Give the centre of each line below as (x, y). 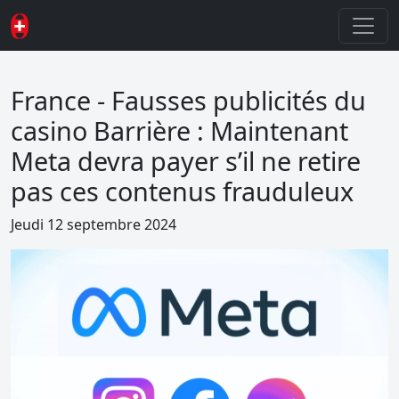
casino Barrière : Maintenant (179, 130)
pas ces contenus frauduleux (182, 191)
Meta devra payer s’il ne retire (186, 161)
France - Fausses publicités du (188, 100)
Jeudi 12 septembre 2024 (94, 224)
